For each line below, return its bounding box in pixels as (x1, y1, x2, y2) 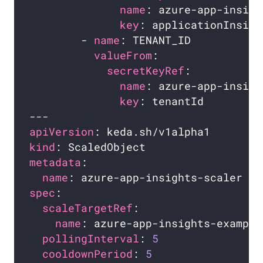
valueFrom (94, 49, 153, 63)
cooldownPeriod (42, 247, 133, 261)
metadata (29, 156, 82, 170)
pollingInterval (42, 232, 140, 246)
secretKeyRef (107, 64, 185, 78)
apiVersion (29, 125, 95, 139)
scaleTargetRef (42, 201, 133, 215)
